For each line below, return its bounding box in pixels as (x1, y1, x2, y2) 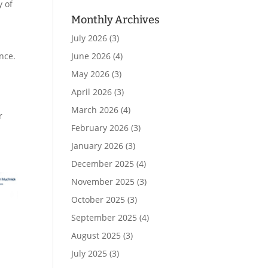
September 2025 (71, 212, 138, 223)
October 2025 (71, 194, 126, 205)
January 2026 (71, 140, 124, 151)
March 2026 (71, 104, 119, 115)
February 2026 (71, 122, 129, 133)
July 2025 (71, 248, 108, 259)
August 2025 (71, 230, 121, 241)
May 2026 (71, 68, 110, 80)
